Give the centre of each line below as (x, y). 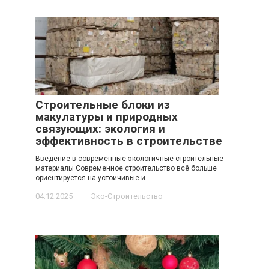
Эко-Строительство (127, 196)
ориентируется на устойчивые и (90, 177)
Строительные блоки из (102, 104)
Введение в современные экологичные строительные (129, 158)
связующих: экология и (100, 128)
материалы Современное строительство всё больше (126, 168)
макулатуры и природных (107, 116)
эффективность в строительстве (129, 141)
